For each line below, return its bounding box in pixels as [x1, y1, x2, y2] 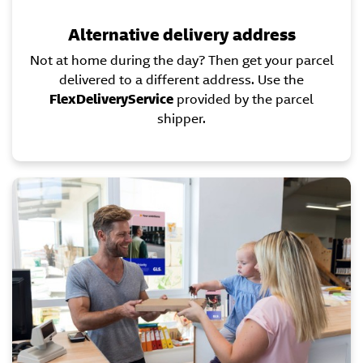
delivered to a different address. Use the [59, 71, 304, 89]
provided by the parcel [173, 91, 314, 109]
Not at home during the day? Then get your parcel [29, 52, 334, 70]
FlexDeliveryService [49, 91, 173, 109]
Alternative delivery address [67, 23, 296, 46]
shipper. [157, 110, 206, 128]
